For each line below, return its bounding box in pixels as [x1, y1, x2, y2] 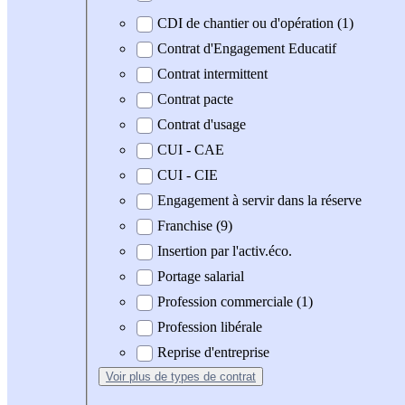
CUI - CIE [157, 167, 218, 184]
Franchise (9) [157, 218, 232, 234]
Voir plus [106, 370, 155, 384]
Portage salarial [157, 268, 244, 285]
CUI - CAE [157, 142, 224, 158]
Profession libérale [157, 319, 262, 335]
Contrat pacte [157, 91, 233, 108]
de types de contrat [155, 370, 256, 384]
